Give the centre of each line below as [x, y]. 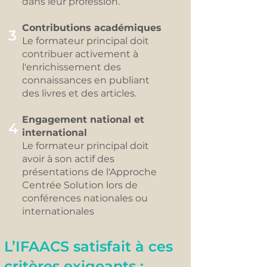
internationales [58, 211]
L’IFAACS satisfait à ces [89, 246]
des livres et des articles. [79, 93]
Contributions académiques [92, 28]
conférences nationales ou [85, 198]
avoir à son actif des [68, 159]
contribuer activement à [80, 54]
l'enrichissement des [72, 67]
